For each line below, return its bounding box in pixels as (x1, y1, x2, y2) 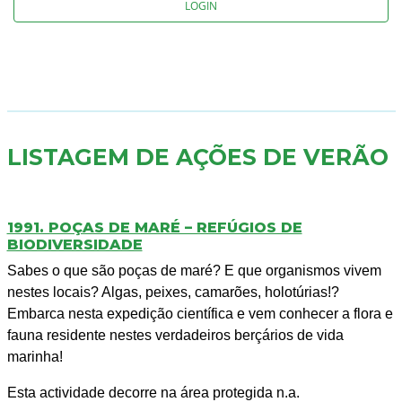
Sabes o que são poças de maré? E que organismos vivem (6, 263, 381, 279)
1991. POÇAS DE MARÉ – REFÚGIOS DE (6, 219, 302, 237)
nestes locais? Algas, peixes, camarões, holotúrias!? (6, 284, 339, 301)
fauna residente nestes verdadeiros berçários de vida (6, 328, 344, 344)
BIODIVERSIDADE (6, 236, 143, 254)
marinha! (6, 349, 63, 365)
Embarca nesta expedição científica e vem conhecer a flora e (6, 306, 393, 322)
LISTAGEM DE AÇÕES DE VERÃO (6, 144, 389, 171)
